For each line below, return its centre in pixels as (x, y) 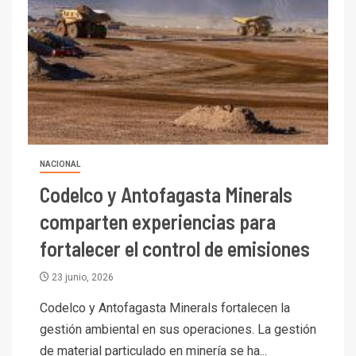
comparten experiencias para (158, 221)
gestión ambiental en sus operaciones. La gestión (178, 329)
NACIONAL (60, 164)
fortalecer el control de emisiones (175, 248)
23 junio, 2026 (81, 277)
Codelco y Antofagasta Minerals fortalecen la (165, 308)
